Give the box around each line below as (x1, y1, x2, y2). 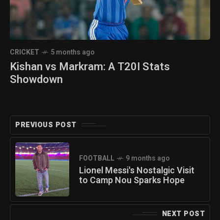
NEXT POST (162, 208, 205, 219)
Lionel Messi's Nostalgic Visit (79, 164, 194, 177)
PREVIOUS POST (15, 119, 77, 130)
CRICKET (10, 47, 39, 57)
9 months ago (126, 153, 170, 164)
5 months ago (51, 47, 95, 57)
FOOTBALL (79, 153, 114, 164)
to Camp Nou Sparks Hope (79, 173, 185, 187)
